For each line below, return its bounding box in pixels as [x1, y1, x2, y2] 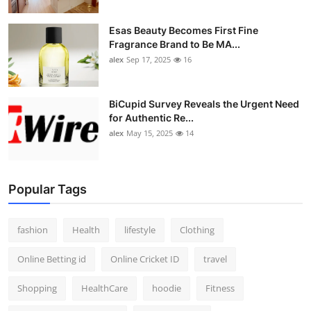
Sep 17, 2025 [126, 54, 171, 65]
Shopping [17, 282, 57, 295]
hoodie [152, 282, 181, 295]
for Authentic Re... [109, 112, 194, 124]
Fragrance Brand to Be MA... [109, 38, 240, 51]
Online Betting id [17, 253, 86, 266]
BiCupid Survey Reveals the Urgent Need [109, 98, 299, 110]
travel [203, 253, 227, 266]
